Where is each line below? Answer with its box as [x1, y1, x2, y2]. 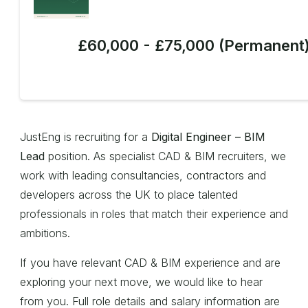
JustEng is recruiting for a [20, 130, 151, 144]
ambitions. [20, 226, 70, 240]
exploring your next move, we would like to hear [20, 275, 263, 289]
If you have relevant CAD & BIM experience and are [20, 256, 280, 269]
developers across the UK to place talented [20, 188, 238, 201]
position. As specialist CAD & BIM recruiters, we [45, 149, 286, 163]
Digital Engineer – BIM [151, 130, 265, 144]
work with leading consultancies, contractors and [20, 168, 266, 182]
